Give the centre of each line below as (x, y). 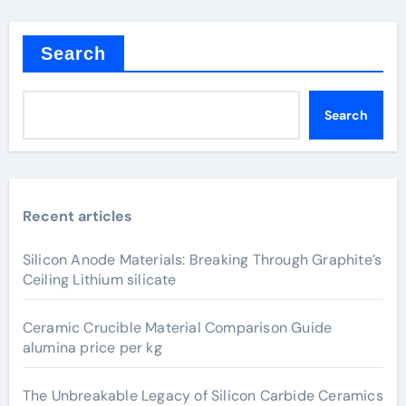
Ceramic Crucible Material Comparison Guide (177, 328)
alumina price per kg (92, 348)
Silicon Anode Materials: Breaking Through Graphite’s (202, 260)
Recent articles (77, 216)
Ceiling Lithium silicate (99, 280)
